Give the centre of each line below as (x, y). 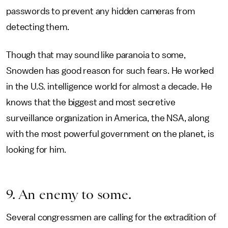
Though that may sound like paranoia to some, (96, 55)
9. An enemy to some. (69, 194)
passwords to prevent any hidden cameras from (101, 11)
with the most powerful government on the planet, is (110, 134)
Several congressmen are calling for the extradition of (111, 217)
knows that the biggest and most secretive (91, 102)
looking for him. (36, 150)
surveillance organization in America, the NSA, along (108, 118)
